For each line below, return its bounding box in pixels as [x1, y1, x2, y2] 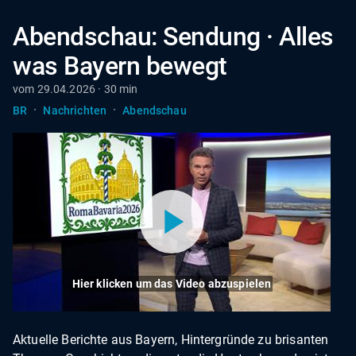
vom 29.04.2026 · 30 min [13, 83, 138, 95]
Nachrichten [43, 103, 107, 117]
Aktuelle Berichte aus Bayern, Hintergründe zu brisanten [13, 331, 329, 347]
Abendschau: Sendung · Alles [13, 21, 334, 52]
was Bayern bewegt [13, 51, 227, 81]
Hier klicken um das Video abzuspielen [72, 277, 272, 290]
